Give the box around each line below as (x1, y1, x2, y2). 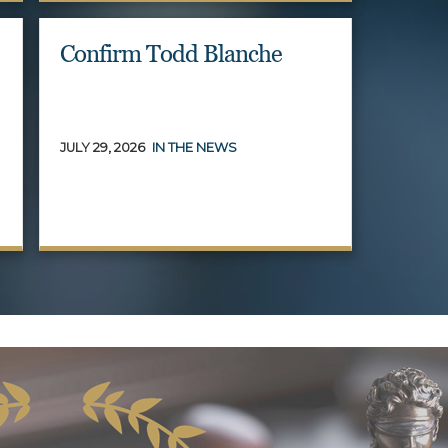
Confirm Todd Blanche (59, 38, 282, 68)
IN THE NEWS (151, 139, 237, 155)
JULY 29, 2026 (59, 139, 145, 155)
